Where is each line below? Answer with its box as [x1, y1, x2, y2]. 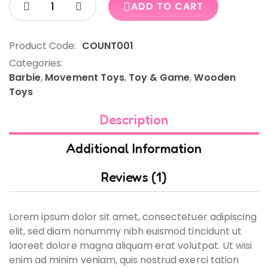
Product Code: [9, 39, 77, 53]
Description [100, 112, 168, 127]
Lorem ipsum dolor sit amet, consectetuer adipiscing [9, 210, 257, 224]
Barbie [9, 71, 41, 84]
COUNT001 [81, 39, 133, 53]
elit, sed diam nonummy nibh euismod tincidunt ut [9, 224, 242, 238]
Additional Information [66, 141, 202, 156]
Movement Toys [45, 71, 124, 84]
